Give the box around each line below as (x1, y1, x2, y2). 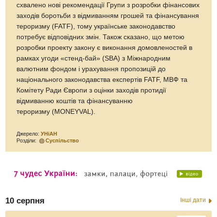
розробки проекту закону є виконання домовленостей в (16, 44, 193, 51)
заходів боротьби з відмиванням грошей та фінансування (16, 12, 200, 19)
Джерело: (16, 130, 41, 137)
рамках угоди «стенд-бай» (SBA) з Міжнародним (16, 54, 171, 62)
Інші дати (180, 196, 206, 203)
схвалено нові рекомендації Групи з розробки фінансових (16, 1, 200, 9)
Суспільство (46, 137, 79, 143)
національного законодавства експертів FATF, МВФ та (16, 76, 188, 83)
